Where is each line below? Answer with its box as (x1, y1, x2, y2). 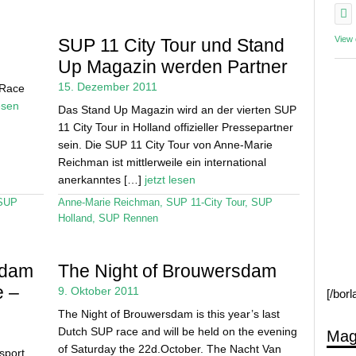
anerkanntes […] (57, 173, 145, 187)
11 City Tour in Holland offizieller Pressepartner (57, 121, 293, 134)
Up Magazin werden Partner (57, 56, 288, 78)
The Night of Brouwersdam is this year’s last (57, 307, 280, 320)
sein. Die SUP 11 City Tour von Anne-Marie (57, 138, 273, 152)
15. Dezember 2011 (57, 80, 157, 94)
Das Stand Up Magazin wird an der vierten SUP (57, 103, 296, 117)
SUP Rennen (98, 213, 158, 225)
